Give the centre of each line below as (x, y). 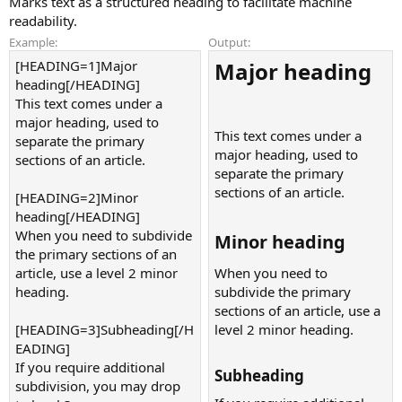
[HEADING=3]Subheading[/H (105, 329)
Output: (229, 42)
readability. (43, 21)
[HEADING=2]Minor (77, 197)
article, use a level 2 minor (96, 272)
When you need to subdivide (104, 235)
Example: (33, 42)
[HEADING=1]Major (76, 65)
